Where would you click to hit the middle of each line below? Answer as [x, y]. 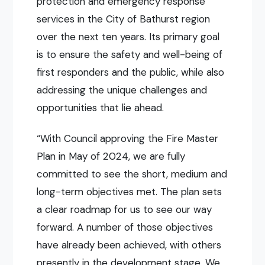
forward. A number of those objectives [125, 227]
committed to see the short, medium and [132, 174]
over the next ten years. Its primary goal [128, 36]
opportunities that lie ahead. [101, 107]
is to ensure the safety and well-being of [130, 54]
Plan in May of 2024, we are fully [111, 156]
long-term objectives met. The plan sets [130, 191]
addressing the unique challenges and [122, 90]
